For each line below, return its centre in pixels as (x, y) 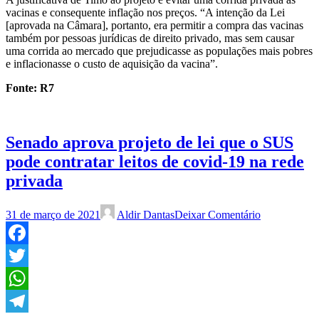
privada (34, 181)
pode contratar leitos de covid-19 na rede (155, 161)
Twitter (22, 278)
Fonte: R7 (30, 88)
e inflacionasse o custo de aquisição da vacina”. (112, 63)
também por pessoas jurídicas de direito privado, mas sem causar (150, 38)
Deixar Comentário (218, 215)
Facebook (28, 256)
